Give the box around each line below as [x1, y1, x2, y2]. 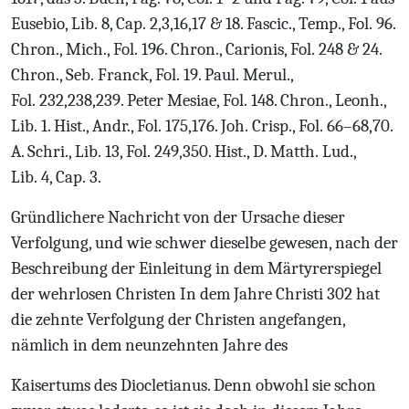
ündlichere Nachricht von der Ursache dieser [27, 207, 345, 227]
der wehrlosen [11, 284, 112, 304]
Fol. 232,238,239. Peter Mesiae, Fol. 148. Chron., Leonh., [11, 90, 386, 110]
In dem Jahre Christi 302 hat [176, 284, 380, 304]
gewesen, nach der [269, 233, 398, 253]
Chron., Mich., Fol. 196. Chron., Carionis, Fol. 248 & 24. [11, 39, 382, 59]
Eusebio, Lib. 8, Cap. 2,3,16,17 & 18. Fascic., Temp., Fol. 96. [11, 14, 395, 34]
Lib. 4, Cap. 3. [11, 167, 101, 187]
